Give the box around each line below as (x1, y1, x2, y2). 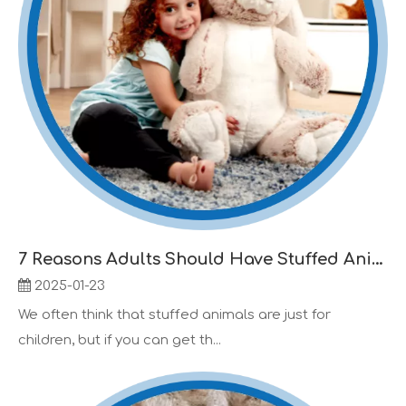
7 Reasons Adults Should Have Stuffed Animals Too (372, 250, 383, 268)
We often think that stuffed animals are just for (18, 307, 331, 323)
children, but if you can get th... (18, 333, 221, 348)
